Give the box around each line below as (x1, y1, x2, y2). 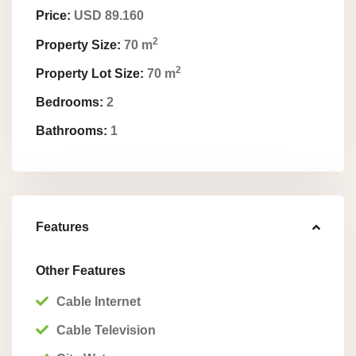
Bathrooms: (36, 124, 107, 137)
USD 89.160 (71, 9, 144, 22)
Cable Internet (56, 295, 141, 308)
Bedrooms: (36, 95, 103, 109)
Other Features (36, 264, 126, 277)
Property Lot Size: (36, 67, 144, 80)
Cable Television (56, 323, 156, 337)
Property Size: (36, 38, 121, 52)
